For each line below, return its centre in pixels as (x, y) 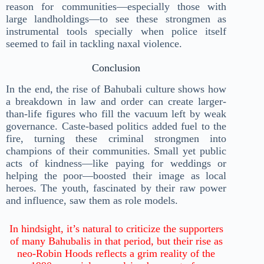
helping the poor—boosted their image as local (116, 175)
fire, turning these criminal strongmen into (116, 138)
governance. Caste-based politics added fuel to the (116, 126)
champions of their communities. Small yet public (116, 151)
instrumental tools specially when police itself (116, 31)
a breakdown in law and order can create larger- (116, 101)
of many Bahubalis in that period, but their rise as (116, 241)
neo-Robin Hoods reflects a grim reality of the (116, 253)
